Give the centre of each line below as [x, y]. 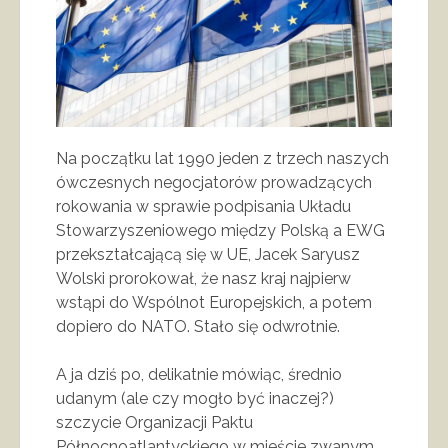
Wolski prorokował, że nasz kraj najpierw [203, 278]
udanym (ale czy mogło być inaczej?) [195, 398]
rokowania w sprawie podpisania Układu [203, 206]
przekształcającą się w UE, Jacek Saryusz [208, 254]
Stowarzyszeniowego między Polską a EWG [220, 230]
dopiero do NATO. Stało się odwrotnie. [198, 326]
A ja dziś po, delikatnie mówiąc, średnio [199, 374]
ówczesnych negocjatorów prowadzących [214, 182]
